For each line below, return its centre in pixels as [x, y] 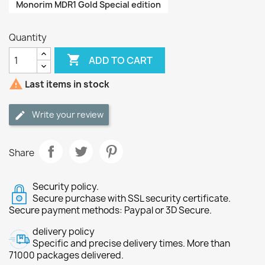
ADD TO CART [121, 60]
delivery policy [64, 232]
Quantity [28, 38]
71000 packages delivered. [66, 255]
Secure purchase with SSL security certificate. [132, 198]
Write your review [68, 114]
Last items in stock [66, 85]
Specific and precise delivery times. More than [131, 243]
